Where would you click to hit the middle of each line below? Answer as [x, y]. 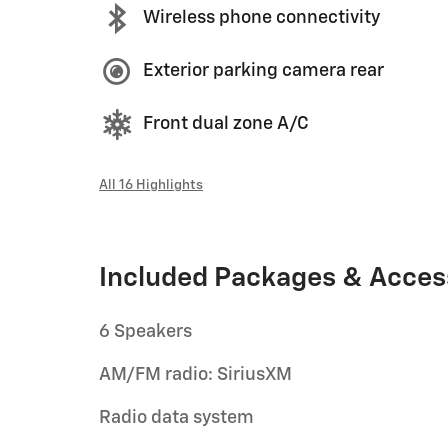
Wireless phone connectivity [261, 18]
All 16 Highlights [151, 184]
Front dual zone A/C [226, 124]
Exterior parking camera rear [263, 71]
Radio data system [176, 417]
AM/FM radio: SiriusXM [195, 374]
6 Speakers [145, 331]
